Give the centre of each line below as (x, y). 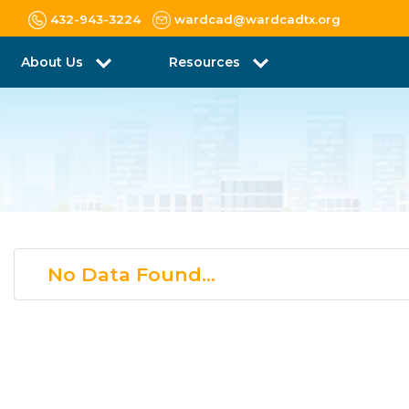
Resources (206, 62)
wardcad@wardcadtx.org (257, 19)
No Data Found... (131, 274)
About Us (54, 62)
